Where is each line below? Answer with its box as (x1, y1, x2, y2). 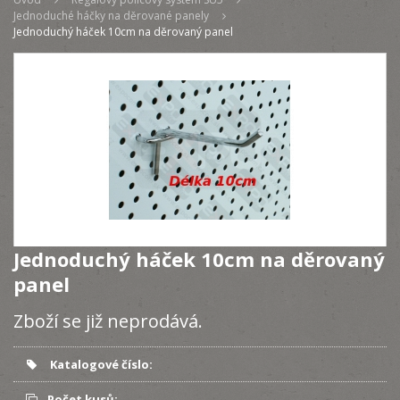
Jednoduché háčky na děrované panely (13, 8, 209, 23)
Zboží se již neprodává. (13, 309, 203, 333)
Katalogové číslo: (46, 356, 153, 372)
